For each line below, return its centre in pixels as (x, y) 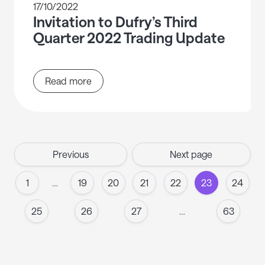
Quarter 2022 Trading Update (129, 38)
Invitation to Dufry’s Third (115, 22)
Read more (68, 81)
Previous (70, 154)
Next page (191, 154)
